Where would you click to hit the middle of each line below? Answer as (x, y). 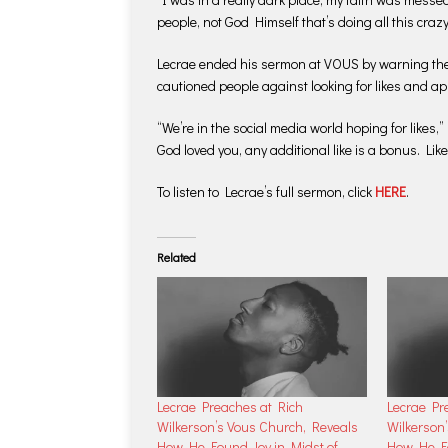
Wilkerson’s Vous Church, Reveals (257, 427)
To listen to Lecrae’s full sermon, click (266, 191)
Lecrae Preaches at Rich (230, 407)
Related (176, 256)
